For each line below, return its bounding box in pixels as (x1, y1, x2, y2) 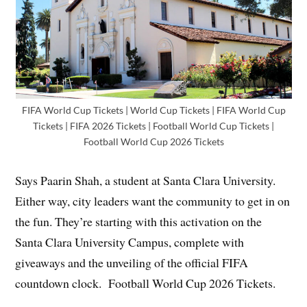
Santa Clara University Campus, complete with (15, 233, 245, 250)
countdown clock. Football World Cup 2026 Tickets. (15, 274, 276, 291)
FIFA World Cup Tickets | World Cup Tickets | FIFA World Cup (21, 103, 286, 116)
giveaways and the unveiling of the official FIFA (15, 254, 249, 271)
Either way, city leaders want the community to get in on (15, 192, 291, 209)
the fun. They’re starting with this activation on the (15, 212, 262, 230)
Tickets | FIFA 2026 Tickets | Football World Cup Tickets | (33, 119, 274, 132)
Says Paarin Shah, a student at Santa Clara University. (15, 171, 276, 188)
